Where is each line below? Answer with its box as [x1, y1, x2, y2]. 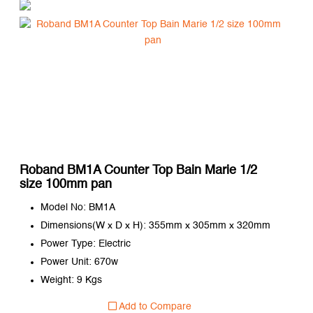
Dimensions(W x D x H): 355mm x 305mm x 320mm [40, 220, 270, 231]
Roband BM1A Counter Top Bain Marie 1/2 [19, 163, 257, 177]
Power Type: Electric [40, 238, 131, 249]
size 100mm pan [19, 177, 112, 191]
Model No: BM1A [40, 202, 115, 212]
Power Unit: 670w [40, 256, 118, 267]
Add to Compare [116, 301, 191, 312]
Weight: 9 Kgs [40, 275, 102, 285]
